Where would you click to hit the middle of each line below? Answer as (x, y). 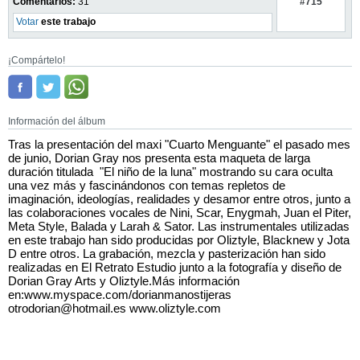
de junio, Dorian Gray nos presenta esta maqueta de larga (159, 158)
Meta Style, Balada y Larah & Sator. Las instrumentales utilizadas (179, 226)
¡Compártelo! (37, 60)
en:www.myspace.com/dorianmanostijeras (120, 295)
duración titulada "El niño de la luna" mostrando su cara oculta (170, 172)
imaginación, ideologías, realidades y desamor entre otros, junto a (179, 199)
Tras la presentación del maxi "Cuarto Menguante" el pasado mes (179, 144)
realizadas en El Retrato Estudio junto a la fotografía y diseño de (175, 267)
